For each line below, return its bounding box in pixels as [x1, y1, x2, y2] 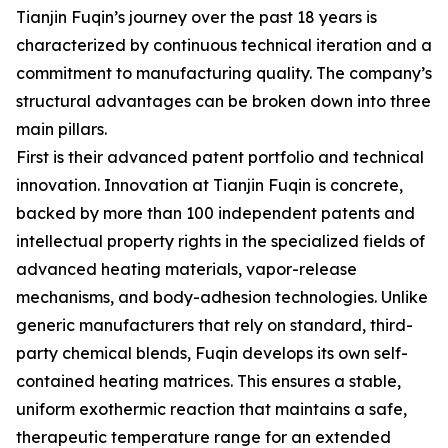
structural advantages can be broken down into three [16, 91, 431, 111]
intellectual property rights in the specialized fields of [16, 231, 425, 251]
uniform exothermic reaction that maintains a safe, [16, 399, 407, 419]
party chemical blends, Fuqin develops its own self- [16, 343, 408, 363]
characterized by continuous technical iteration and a [16, 35, 432, 55]
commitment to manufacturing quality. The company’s [16, 63, 432, 83]
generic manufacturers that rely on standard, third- [16, 315, 413, 335]
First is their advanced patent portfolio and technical [16, 147, 424, 167]
